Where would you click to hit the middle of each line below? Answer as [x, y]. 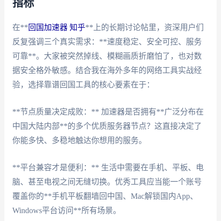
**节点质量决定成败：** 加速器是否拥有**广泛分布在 [108, 111]
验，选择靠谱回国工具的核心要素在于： [83, 85]
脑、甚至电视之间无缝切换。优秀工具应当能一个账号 [107, 182]
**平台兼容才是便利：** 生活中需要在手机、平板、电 [108, 167]
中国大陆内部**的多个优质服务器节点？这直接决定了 [107, 126]
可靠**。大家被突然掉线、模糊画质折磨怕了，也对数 [107, 56]
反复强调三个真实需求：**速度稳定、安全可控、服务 [107, 42]
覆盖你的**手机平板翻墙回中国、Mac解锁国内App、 [105, 196]
